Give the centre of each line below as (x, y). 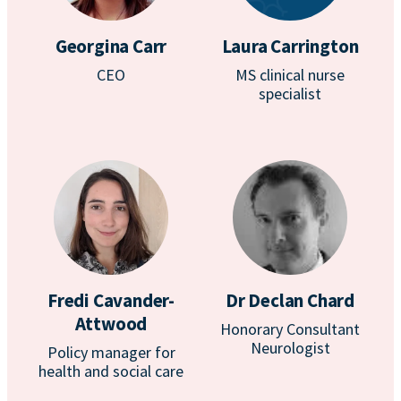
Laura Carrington (290, 46)
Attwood (111, 324)
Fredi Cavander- (111, 300)
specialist (290, 94)
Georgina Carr (111, 46)
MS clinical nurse (290, 75)
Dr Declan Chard (290, 300)
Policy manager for (111, 352)
